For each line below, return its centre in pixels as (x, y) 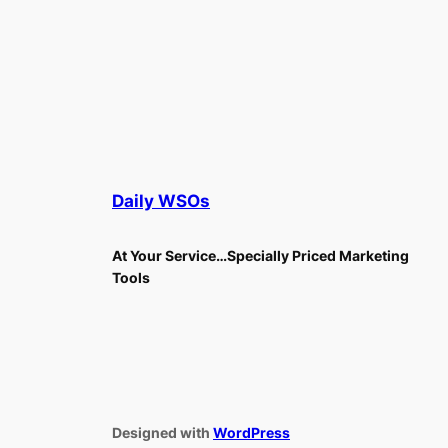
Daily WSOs (161, 200)
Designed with (162, 432)
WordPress (251, 432)
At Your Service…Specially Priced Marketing (260, 255)
